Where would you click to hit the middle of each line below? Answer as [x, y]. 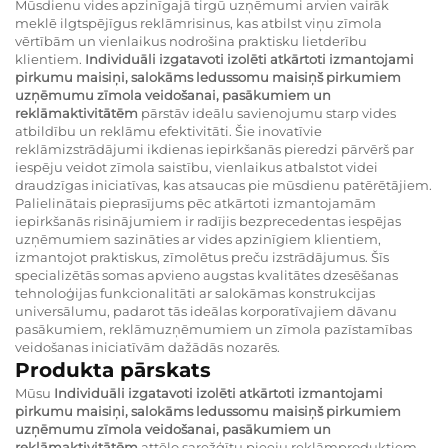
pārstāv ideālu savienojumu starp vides [268, 112]
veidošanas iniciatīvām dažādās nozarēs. [147, 346]
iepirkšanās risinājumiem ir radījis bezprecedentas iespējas [208, 220]
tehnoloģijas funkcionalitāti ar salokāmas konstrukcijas [195, 292]
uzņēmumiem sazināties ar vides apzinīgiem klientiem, [198, 238]
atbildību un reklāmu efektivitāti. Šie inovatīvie [168, 130]
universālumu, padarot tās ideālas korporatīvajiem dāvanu [206, 310]
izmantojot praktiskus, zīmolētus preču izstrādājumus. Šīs [202, 256]
